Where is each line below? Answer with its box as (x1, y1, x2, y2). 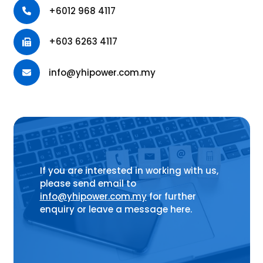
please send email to (39, 177, 136, 190)
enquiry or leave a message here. (39, 203, 192, 215)
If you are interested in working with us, (39, 164, 218, 177)
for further (146, 190, 196, 203)
